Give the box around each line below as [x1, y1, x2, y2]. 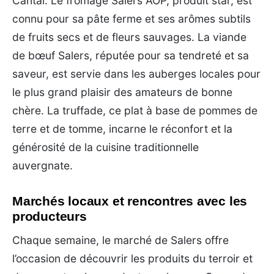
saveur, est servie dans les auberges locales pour [12, 67, 261, 80]
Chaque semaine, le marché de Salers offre [12, 233, 229, 246]
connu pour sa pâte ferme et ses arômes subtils [12, 12, 251, 25]
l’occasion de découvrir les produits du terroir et [12, 251, 253, 265]
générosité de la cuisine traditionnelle [12, 140, 199, 154]
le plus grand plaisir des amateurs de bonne [12, 85, 232, 98]
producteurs [12, 209, 87, 223]
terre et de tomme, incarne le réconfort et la [12, 122, 232, 135]
